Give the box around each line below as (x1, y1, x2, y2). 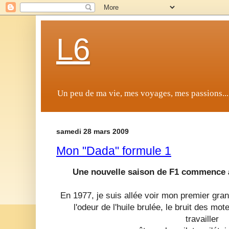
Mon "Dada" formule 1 (56, 144, 171, 157)
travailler (185, 214, 219, 224)
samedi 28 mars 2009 (56, 127, 129, 136)
